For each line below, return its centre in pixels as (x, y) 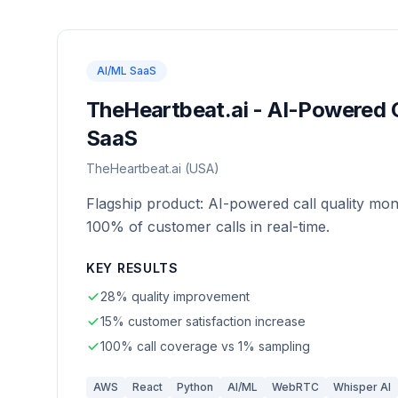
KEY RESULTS (132, 268)
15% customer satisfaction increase (203, 321)
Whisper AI (362, 387)
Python (195, 387)
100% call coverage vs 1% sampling (205, 346)
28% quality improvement (175, 296)
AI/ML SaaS (127, 71)
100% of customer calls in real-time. (208, 227)
